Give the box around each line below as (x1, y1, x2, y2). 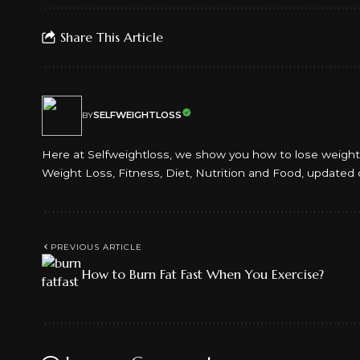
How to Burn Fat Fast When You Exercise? (82, 265, 324, 282)
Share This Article (60, 29, 163, 45)
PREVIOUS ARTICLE (51, 241, 142, 252)
